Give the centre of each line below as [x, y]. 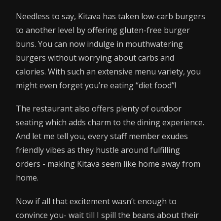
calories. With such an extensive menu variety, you [108, 72]
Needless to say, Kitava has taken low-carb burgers [110, 17]
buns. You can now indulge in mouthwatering [99, 44]
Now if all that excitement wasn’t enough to [96, 201]
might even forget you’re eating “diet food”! [96, 86]
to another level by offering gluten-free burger [103, 30]
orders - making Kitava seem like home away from [108, 164]
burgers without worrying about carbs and [95, 58]
